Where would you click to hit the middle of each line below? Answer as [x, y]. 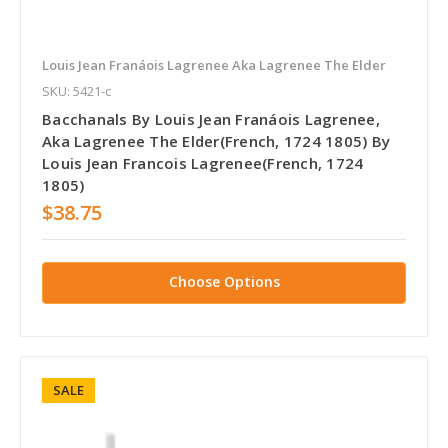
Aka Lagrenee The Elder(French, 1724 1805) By [216, 141]
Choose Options [224, 282]
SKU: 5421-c [76, 91]
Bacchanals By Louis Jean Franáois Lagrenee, [211, 119]
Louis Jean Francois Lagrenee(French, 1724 [203, 163]
